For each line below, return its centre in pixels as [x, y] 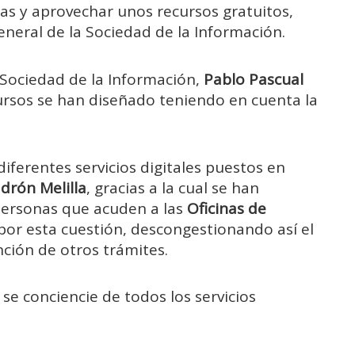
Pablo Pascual [254, 79]
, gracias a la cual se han [173, 187]
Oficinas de [227, 208]
